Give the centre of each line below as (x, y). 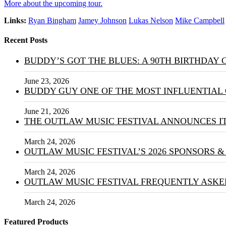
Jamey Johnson (102, 20)
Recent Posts (26, 40)
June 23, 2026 (47, 81)
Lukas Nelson (151, 20)
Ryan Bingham (52, 20)
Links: (15, 20)
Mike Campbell (200, 20)
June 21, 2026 (47, 111)
